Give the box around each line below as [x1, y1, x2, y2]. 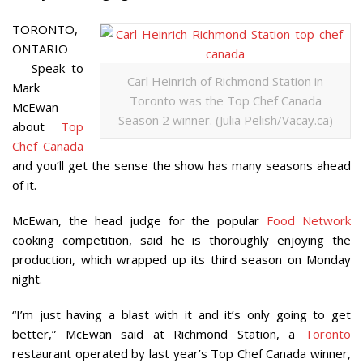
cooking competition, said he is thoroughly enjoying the [12, 231, 351, 248]
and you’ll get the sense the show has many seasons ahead [12, 156, 351, 173]
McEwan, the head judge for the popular [12, 211, 267, 228]
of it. [12, 176, 36, 193]
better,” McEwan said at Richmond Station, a [12, 325, 305, 342]
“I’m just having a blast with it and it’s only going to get [12, 305, 351, 322]
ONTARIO [12, 40, 68, 57]
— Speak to [12, 59, 83, 76]
